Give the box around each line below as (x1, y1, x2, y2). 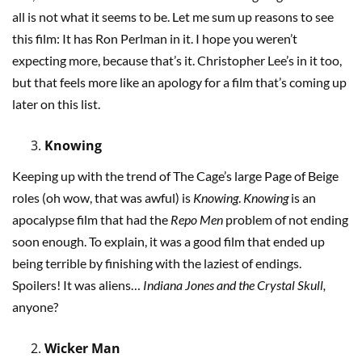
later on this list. (12, 96, 100, 112)
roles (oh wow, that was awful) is (12, 190, 193, 206)
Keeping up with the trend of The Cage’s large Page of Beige (12, 168, 339, 184)
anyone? (12, 299, 58, 315)
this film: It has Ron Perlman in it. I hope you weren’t (12, 31, 297, 47)
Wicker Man (44, 339, 120, 358)
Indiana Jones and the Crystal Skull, (143, 277, 326, 293)
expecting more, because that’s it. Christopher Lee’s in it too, (12, 53, 342, 69)
